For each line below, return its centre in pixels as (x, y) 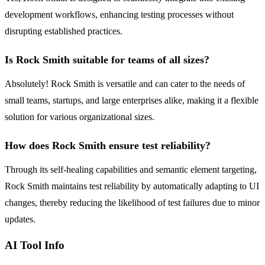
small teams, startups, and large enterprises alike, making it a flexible (132, 101)
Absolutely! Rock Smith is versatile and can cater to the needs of (125, 84)
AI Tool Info (35, 245)
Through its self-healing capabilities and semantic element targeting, (131, 170)
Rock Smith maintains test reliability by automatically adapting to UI (132, 186)
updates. (20, 219)
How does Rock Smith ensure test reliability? (108, 146)
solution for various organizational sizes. (80, 117)
